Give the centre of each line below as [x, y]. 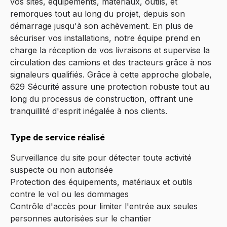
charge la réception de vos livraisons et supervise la [110, 50]
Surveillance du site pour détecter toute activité [101, 157]
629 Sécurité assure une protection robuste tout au [110, 86]
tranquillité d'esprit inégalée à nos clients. [89, 111]
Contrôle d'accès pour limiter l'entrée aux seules [104, 206]
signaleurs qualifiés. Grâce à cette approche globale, [111, 74]
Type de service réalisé [58, 137]
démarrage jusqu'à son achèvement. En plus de [102, 26]
